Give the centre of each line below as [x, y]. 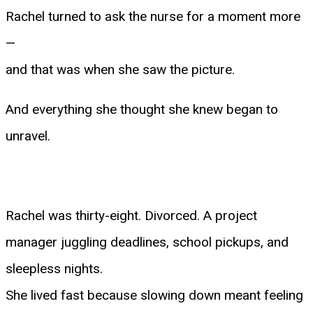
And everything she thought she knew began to [142, 109]
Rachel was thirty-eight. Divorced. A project [131, 215]
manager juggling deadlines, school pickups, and [147, 242]
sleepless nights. [54, 268]
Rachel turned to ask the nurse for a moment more [153, 16]
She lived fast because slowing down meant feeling [154, 295]
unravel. [28, 136]
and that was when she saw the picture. [120, 69]
